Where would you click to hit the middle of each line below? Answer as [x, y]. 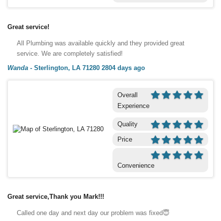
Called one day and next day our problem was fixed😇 [93, 213]
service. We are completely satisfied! [70, 53]
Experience [133, 106]
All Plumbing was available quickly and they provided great [101, 43]
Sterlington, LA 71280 [67, 68]
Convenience [136, 165]
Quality [127, 124]
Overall [127, 95]
